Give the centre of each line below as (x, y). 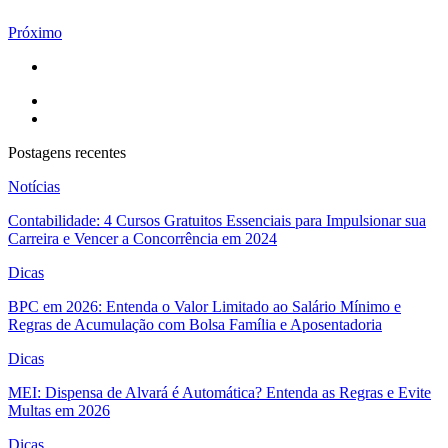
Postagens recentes (67, 152)
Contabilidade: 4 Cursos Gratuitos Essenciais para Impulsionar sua (217, 220)
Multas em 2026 (59, 410)
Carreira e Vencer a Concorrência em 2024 (142, 238)
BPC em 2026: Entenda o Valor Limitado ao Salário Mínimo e (204, 306)
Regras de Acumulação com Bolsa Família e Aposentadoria (195, 324)
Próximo (35, 32)
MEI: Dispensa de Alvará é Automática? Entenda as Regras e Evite (219, 392)
